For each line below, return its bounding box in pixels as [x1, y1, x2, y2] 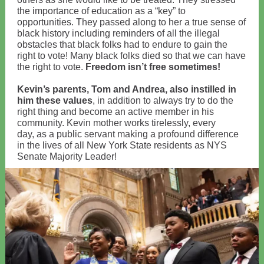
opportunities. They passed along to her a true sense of [17, 17, 246, 27]
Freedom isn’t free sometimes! [85, 62, 223, 72]
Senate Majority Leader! [17, 151, 117, 161]
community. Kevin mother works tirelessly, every [17, 118, 216, 128]
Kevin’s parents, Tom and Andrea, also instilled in [17, 84, 236, 94]
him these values [17, 95, 93, 105]
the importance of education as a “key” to [17, 6, 186, 16]
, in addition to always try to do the [93, 95, 233, 105]
